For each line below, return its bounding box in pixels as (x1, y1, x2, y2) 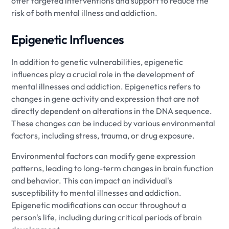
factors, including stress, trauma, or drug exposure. (11, 130, 195, 141)
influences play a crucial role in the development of (11, 68, 195, 79)
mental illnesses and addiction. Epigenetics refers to (11, 81, 201, 91)
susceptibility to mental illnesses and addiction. (11, 187, 182, 198)
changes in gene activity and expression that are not (11, 93, 200, 104)
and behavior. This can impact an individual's (11, 175, 173, 186)
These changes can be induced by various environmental (11, 118, 216, 128)
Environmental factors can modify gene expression (11, 150, 196, 161)
